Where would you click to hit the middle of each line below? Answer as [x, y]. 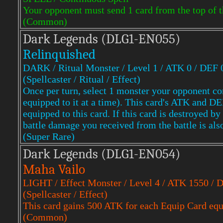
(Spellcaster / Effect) [65, 194]
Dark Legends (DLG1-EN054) [102, 154]
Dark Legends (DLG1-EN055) [102, 39]
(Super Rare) [49, 136]
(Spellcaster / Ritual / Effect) [82, 79]
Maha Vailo [54, 169]
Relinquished [59, 55]
